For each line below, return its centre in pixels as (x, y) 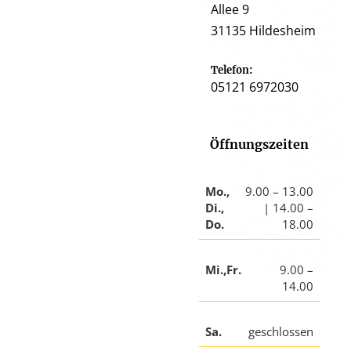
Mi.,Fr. (223, 270)
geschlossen (281, 332)
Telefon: (232, 71)
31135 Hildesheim (263, 31)
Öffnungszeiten (259, 145)
